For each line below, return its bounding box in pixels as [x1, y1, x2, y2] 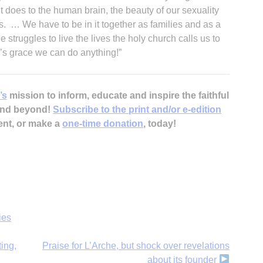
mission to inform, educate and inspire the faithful [6, 90, 229, 100]
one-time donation [62, 118, 143, 129]
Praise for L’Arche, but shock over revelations [42, 240, 230, 251]
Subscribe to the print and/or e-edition [53, 104, 221, 114]
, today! [143, 118, 176, 129]
